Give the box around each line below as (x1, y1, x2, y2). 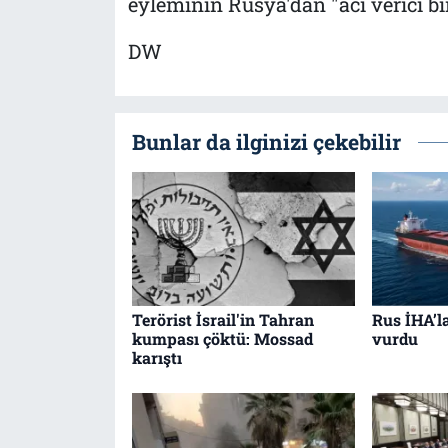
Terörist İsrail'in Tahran (131, 309, 314, 331)
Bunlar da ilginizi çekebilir (131, 127, 401, 156)
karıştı (131, 347, 182, 369)
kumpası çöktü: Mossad (131, 328, 313, 350)
